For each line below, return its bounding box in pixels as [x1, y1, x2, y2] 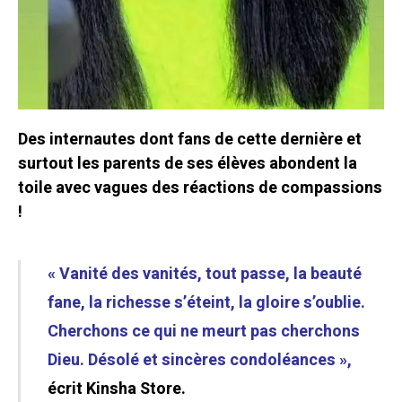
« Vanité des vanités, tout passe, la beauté [48, 262, 362, 287]
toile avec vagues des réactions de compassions [18, 176, 382, 201]
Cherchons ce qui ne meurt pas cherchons [48, 319, 360, 345]
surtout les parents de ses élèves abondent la [18, 152, 357, 177]
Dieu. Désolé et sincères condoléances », [48, 348, 352, 373]
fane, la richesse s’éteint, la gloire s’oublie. [48, 291, 365, 316]
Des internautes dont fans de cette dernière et [18, 127, 362, 153]
